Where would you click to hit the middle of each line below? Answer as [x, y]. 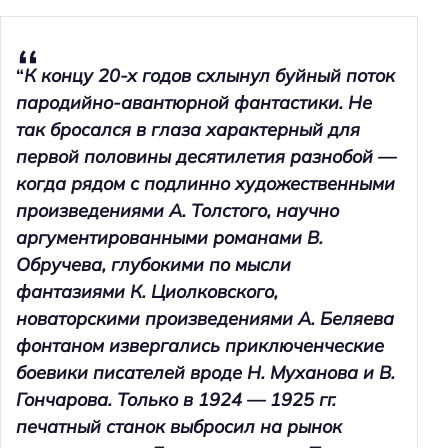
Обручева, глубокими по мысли [153, 265]
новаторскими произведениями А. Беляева [205, 319]
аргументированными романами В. [169, 238]
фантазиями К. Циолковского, [147, 292]
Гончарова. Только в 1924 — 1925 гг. [176, 400]
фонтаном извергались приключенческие [200, 346]
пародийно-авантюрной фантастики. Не [194, 103]
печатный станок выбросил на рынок [179, 427]
